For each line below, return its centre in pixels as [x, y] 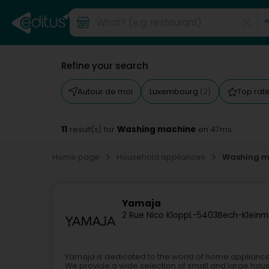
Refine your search [105, 66]
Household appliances [162, 157]
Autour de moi [105, 92]
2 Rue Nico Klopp [156, 216]
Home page [77, 157]
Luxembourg [175, 92]
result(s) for [92, 129]
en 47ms [214, 129]
